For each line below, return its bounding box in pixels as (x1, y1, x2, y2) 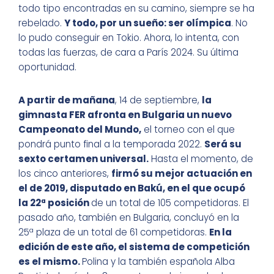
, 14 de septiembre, (115, 94, 202, 107)
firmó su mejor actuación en (111, 167, 252, 180)
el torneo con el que (141, 123, 235, 136)
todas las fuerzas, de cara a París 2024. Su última (18, 46, 239, 59)
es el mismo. (18, 255, 82, 268)
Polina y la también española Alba (82, 255, 235, 268)
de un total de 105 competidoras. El (91, 196, 249, 210)
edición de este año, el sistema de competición (18, 240, 250, 254)
